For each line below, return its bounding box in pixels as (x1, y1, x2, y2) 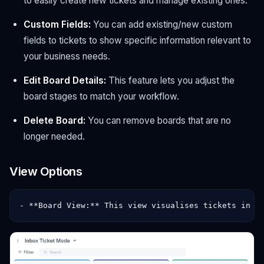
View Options (9, 164, 82, 179)
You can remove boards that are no (85, 114, 231, 126)
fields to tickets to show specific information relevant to (24, 34, 251, 46)
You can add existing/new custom (91, 18, 232, 30)
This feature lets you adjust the (106, 74, 235, 86)
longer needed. (24, 130, 85, 142)
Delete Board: (24, 114, 85, 126)
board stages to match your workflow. (24, 90, 179, 102)
